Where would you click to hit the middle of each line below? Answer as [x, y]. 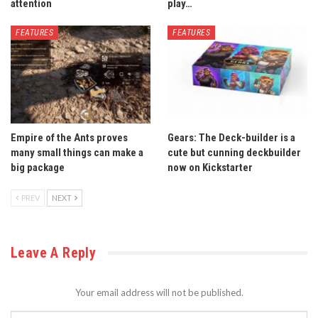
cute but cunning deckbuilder [234, 153]
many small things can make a [77, 153]
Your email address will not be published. [159, 293]
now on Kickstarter [210, 168]
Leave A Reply [54, 253]
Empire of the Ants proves [69, 138]
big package [38, 168]
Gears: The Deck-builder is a [231, 138]
